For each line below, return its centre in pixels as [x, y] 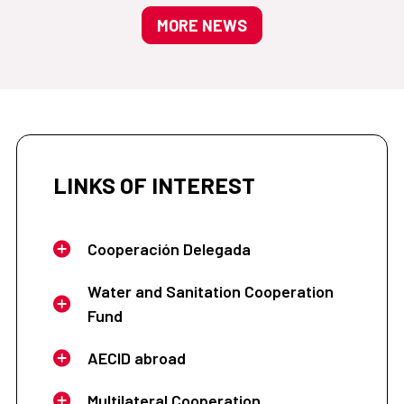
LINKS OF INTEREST [154, 184]
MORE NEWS [202, 25]
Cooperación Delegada [169, 248]
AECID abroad [136, 358]
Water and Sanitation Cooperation [210, 291]
